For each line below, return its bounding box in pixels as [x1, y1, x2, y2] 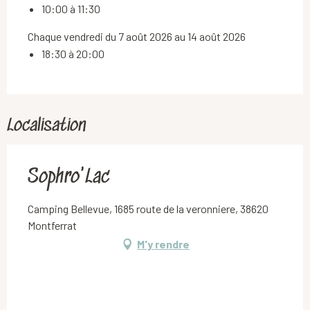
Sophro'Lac [28, 166, 109, 189]
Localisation [7, 116, 86, 136]
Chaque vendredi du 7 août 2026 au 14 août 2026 [28, 29, 246, 43]
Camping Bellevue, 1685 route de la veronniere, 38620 [28, 201, 268, 215]
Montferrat [28, 218, 77, 232]
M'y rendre [137, 237, 190, 250]
